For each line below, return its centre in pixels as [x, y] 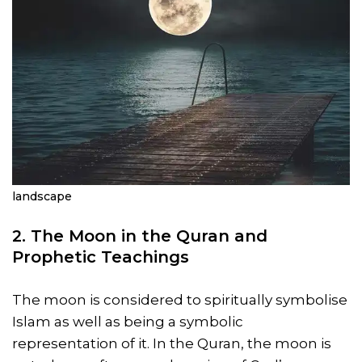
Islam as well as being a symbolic [128, 322]
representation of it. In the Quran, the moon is [172, 344]
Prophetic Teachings [101, 257]
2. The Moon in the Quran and [140, 236]
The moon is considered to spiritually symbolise [180, 300]
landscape [42, 197]
